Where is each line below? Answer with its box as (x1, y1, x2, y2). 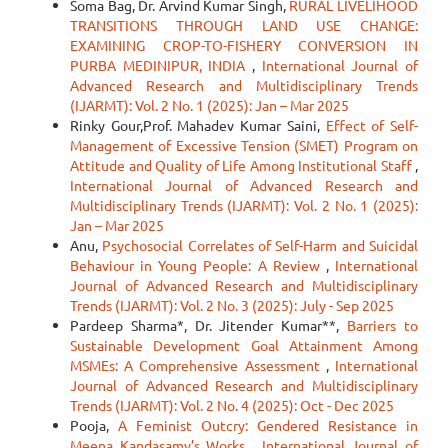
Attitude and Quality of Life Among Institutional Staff (70, 156, 415, 174)
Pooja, (70, 416, 118, 434)
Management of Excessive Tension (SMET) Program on (70, 136, 418, 154)
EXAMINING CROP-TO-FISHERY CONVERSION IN (70, 36, 418, 54)
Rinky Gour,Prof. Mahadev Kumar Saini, (70, 116, 326, 134)
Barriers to (347, 316, 419, 334)
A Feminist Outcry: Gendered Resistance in (118, 416, 418, 434)
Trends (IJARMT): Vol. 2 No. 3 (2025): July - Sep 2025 (70, 296, 394, 314)
